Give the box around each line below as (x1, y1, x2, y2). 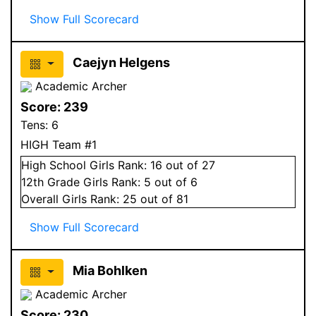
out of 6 (151, 174, 197, 189)
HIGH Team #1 (20, 137, 97, 152)
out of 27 (162, 157, 215, 172)
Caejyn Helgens (72, 54, 170, 70)
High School (21, 157, 86, 172)
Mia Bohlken (72, 262, 147, 278)
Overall (21, 191, 62, 206)
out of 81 (137, 191, 188, 206)
